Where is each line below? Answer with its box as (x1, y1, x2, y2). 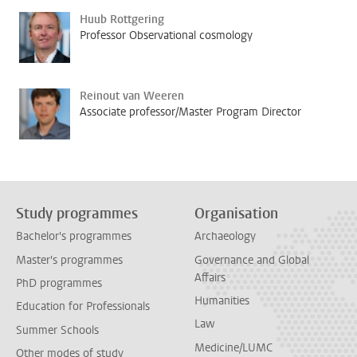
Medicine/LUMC (194, 339, 273, 355)
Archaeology (194, 229, 256, 245)
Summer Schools (16, 322, 99, 338)
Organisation (194, 204, 278, 223)
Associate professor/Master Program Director (80, 104, 301, 120)
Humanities (194, 292, 249, 308)
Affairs (194, 269, 226, 285)
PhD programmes (16, 275, 102, 291)
